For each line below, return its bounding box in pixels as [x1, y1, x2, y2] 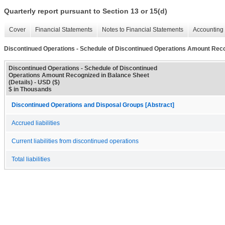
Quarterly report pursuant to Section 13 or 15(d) [4, 7, 167, 16]
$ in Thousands [9, 85, 52, 93]
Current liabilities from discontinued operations [12, 138, 139, 144]
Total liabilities [12, 156, 50, 162]
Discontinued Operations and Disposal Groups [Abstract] [12, 101, 174, 108]
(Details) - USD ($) [9, 78, 60, 86]
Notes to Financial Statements [102, 26, 183, 34]
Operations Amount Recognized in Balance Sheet [9, 71, 149, 79]
